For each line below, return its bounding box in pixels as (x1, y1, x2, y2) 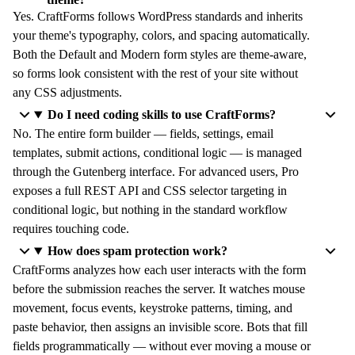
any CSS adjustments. (13, 86, 122, 99)
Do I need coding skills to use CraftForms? (47, 108, 276, 121)
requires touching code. (13, 222, 129, 235)
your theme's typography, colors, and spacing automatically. (13, 29, 310, 42)
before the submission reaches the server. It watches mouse (13, 282, 305, 296)
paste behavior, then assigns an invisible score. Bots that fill (13, 320, 307, 334)
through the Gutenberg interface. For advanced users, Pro (13, 165, 299, 178)
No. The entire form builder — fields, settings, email (13, 127, 273, 140)
